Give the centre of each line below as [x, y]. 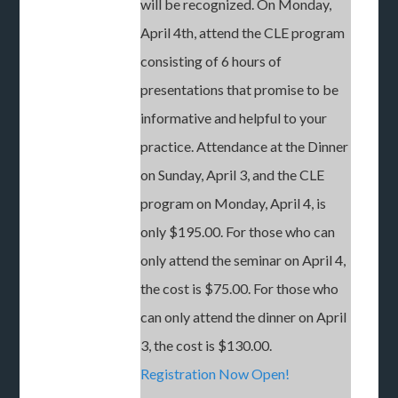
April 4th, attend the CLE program [243, 32]
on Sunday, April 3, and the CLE [233, 174]
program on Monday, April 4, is [234, 203]
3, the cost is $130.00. [207, 345]
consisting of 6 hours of [211, 60]
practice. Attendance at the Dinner [245, 146]
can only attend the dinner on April [244, 316]
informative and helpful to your [234, 117]
